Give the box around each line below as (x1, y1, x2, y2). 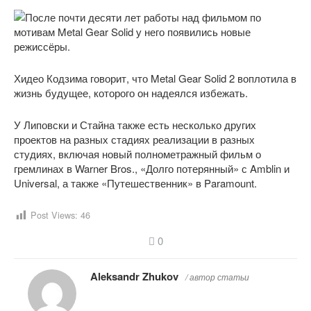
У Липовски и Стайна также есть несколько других (14, 117, 256, 132)
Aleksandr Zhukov (90, 268, 178, 284)
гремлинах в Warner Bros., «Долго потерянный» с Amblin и (14, 161, 289, 176)
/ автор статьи (185, 270, 249, 283)
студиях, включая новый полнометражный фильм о (14, 146, 261, 161)
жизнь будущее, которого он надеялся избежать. (14, 85, 248, 100)
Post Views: (31, 208, 78, 221)
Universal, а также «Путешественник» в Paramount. (14, 176, 257, 190)
